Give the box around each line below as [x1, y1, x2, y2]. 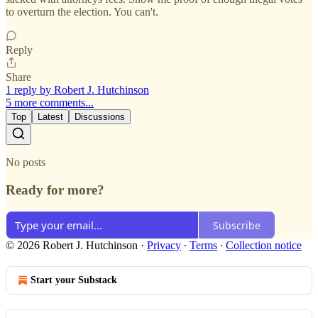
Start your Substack [31, 275, 117, 286]
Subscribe [213, 218, 261, 232]
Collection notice [226, 239, 302, 252]
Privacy [147, 239, 181, 252]
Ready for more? [6, 182, 104, 197]
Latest [38, 111, 63, 122]
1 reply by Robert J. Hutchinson [6, 83, 149, 96]
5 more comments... [6, 96, 94, 109]
